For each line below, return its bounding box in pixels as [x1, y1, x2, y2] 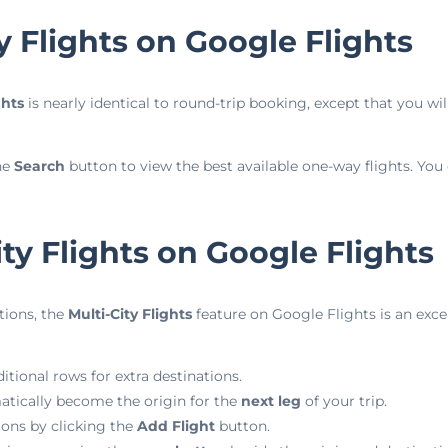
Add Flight [136, 417, 215, 435]
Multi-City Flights [67, 304, 192, 323]
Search [13, 156, 65, 175]
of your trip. [300, 392, 387, 410]
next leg [240, 392, 301, 410]
